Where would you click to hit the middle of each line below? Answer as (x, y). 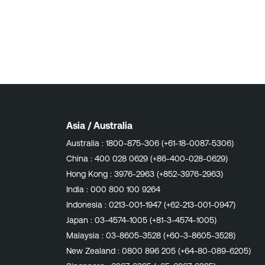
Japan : (80, 220)
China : (80, 159)
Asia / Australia (99, 125)
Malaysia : (86, 235)
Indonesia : (88, 205)
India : (78, 189)
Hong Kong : (90, 174)
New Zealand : (94, 251)
